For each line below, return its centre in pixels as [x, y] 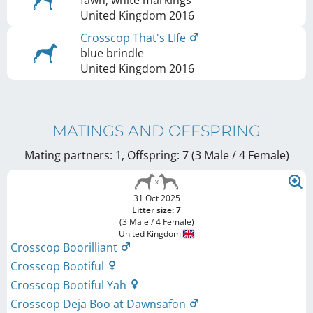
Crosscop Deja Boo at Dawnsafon [100, 304]
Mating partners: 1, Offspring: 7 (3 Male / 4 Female [155, 155]
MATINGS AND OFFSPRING [156, 131]
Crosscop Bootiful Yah [70, 285]
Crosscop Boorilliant [65, 247]
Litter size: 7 [156, 210]
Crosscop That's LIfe [134, 37]
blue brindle [112, 53]
